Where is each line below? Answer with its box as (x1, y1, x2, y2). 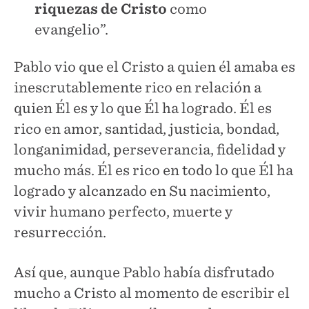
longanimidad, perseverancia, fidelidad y (14, 141, 286, 158)
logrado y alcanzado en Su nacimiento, (14, 182, 270, 199)
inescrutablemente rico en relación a (14, 79, 261, 96)
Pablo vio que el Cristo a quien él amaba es (14, 58, 295, 75)
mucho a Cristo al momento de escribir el (14, 284, 290, 301)
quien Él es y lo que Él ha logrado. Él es (14, 99, 272, 117)
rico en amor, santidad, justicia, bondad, (14, 120, 279, 137)
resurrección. (14, 223, 106, 241)
